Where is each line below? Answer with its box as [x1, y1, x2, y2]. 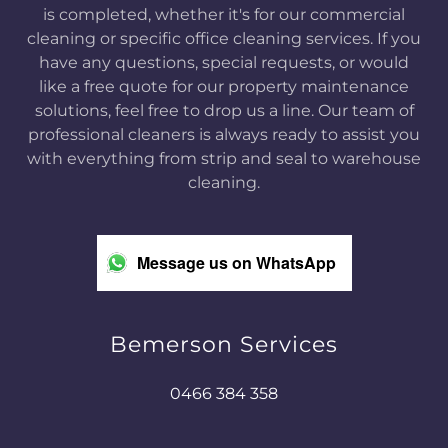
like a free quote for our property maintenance [39, 76, 409, 96]
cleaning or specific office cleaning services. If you [27, 28, 421, 48]
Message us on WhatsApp [136, 251, 336, 275]
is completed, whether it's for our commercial [43, 4, 405, 24]
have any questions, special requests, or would [39, 52, 409, 72]
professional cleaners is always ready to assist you [28, 124, 420, 144]
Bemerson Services [110, 330, 338, 358]
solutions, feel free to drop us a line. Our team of [34, 100, 414, 120]
